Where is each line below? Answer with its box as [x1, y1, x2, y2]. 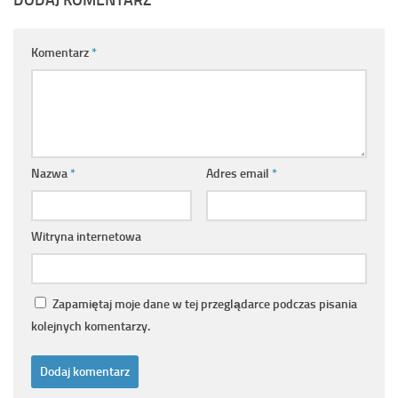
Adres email [205, 165, 272, 181]
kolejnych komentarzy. [31, 318, 150, 334]
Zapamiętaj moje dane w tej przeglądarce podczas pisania [52, 296, 357, 312]
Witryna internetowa [31, 228, 141, 244]
